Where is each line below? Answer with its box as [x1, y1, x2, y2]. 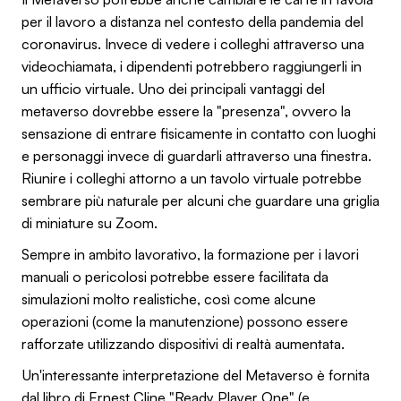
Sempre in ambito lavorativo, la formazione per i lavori [21, 244, 359, 263]
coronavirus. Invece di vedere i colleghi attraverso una [21, 34, 364, 53]
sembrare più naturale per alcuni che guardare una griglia [21, 191, 380, 209]
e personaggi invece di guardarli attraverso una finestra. [21, 146, 371, 165]
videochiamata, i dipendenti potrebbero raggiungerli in [21, 56, 362, 75]
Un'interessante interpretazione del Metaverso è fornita [21, 365, 370, 384]
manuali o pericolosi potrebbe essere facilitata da [21, 267, 328, 286]
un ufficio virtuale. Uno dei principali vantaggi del [21, 79, 325, 98]
